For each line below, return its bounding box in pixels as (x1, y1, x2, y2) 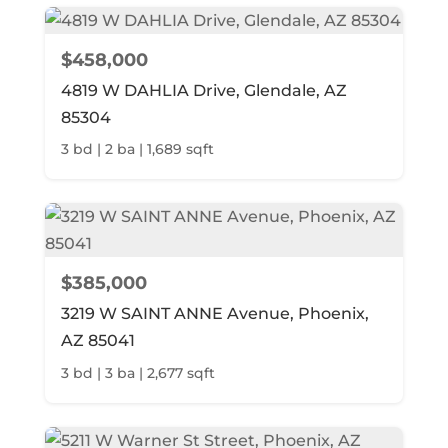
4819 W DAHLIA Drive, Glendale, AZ (60, 80, 347, 100)
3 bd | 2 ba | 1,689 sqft (60, 140, 214, 159)
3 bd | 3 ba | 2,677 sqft (60, 363, 215, 382)
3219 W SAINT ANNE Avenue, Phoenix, (60, 304, 369, 324)
